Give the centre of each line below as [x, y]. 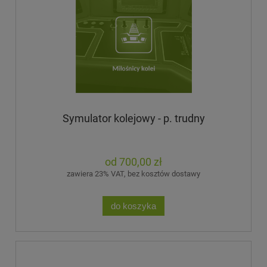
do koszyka [133, 206]
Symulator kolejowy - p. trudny [133, 118]
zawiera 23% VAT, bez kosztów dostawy [133, 173]
